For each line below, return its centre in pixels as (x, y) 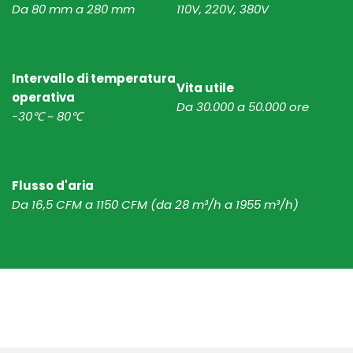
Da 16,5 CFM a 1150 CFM (81, 205)
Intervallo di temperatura (94, 79)
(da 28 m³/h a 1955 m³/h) (225, 205)
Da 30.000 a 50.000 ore (243, 107)
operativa (45, 98)
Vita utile (205, 88)
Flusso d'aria (53, 186)
